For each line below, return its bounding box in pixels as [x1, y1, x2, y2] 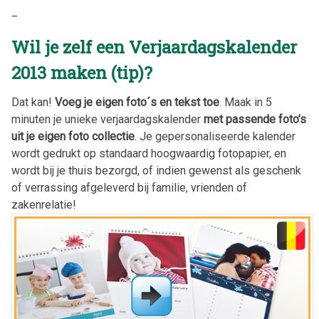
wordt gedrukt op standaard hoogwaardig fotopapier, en [11, 147, 286, 161]
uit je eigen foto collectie [11, 130, 135, 144]
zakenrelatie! [11, 198, 76, 212]
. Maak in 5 [219, 95, 272, 110]
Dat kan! [11, 95, 55, 110]
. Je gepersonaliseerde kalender [135, 130, 296, 144]
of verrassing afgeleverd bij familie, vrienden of [11, 181, 247, 195]
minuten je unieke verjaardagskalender [11, 113, 204, 127]
